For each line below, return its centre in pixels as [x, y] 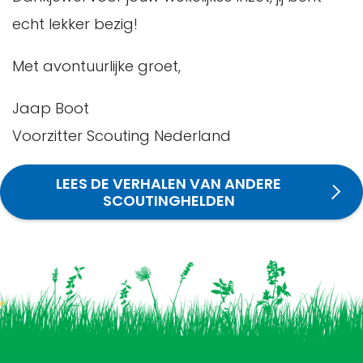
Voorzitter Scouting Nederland [122, 135]
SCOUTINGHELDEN [169, 200]
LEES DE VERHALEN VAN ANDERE [169, 183]
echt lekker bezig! [75, 23]
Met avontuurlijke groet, [96, 66]
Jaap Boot [51, 108]
